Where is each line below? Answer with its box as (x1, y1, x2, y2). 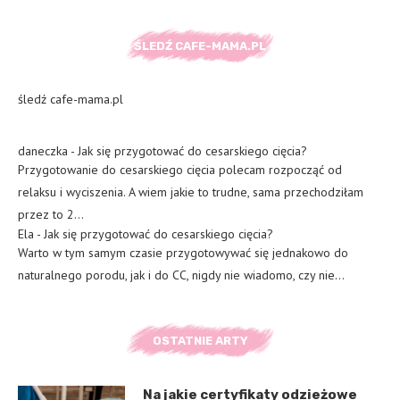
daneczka (18, 142, 68, 159)
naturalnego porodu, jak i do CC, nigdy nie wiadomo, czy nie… (18, 266, 345, 283)
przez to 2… (18, 205, 84, 222)
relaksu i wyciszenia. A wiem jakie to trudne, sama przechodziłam (18, 183, 363, 200)
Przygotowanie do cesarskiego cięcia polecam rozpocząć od (18, 161, 342, 178)
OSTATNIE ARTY (152, 333, 248, 347)
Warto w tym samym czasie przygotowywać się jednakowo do (18, 244, 348, 261)
